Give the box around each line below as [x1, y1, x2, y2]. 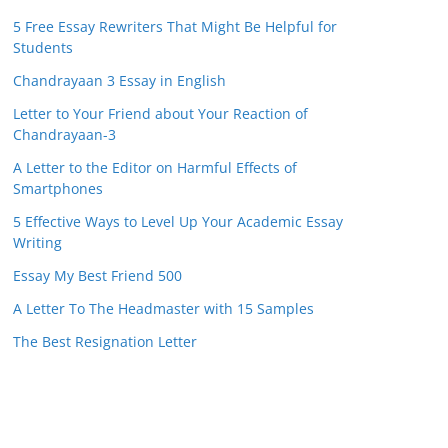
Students [13, 38, 73, 57]
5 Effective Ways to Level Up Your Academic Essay [13, 212, 343, 231]
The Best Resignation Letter [13, 332, 197, 351]
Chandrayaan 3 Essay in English [13, 71, 226, 90]
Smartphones [13, 179, 103, 198]
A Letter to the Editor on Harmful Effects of [13, 158, 297, 177]
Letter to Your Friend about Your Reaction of [13, 104, 308, 123]
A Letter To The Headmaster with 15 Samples [13, 299, 314, 318]
